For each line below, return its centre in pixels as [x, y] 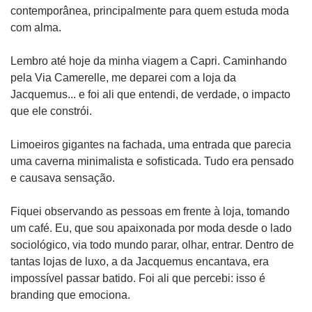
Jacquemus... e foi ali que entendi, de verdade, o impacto [150, 94]
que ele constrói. [51, 111]
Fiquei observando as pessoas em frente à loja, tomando [150, 211]
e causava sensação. [63, 178]
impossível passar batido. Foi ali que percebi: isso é [138, 278]
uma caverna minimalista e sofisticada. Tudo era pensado [152, 161]
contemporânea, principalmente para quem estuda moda [150, 11]
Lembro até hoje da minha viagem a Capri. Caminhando [149, 61]
